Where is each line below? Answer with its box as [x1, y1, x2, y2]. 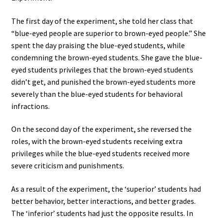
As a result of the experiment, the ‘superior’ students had [11, 183, 201, 194]
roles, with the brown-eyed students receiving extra [11, 136, 182, 146]
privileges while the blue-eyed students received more [11, 148, 190, 159]
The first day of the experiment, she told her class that [11, 16, 193, 26]
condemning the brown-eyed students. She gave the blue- [11, 52, 202, 62]
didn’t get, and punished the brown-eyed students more [11, 76, 196, 87]
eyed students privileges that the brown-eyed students [11, 64, 193, 74]
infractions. [11, 101, 50, 111]
